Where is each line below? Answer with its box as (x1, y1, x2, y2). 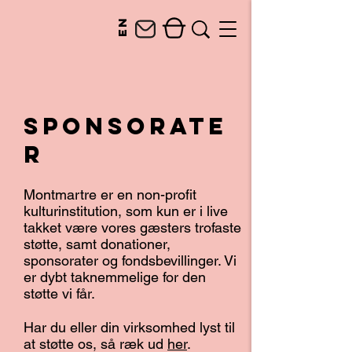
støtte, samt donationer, (24, 236, 170, 252)
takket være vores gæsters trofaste (24, 219, 241, 236)
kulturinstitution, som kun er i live (24, 203, 228, 219)
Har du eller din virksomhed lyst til (24, 319, 235, 335)
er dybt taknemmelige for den (24, 269, 206, 285)
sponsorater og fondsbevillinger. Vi (24, 252, 236, 269)
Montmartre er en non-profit (24, 186, 196, 203)
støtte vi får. (24, 285, 95, 302)
